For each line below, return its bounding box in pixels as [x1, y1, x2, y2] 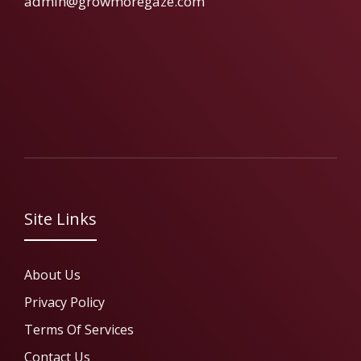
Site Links [24, 207, 97, 230]
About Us [24, 265, 81, 284]
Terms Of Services [24, 320, 134, 338]
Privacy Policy [24, 293, 105, 311]
